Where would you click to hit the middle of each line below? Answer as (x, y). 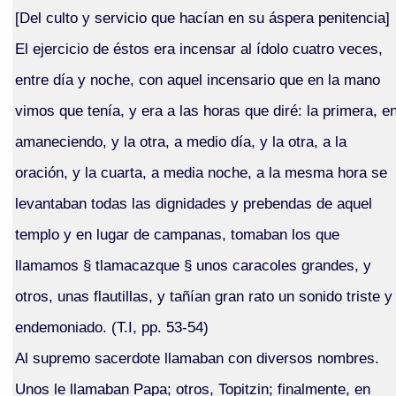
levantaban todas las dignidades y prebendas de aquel (193, 203)
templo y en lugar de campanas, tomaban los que (177, 234)
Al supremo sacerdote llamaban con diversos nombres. (197, 358)
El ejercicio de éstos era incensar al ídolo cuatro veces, (198, 48)
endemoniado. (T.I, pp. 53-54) (111, 327)
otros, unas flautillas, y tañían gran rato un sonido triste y (203, 296)
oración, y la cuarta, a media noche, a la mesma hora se (201, 172)
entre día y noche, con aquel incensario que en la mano (197, 79)
